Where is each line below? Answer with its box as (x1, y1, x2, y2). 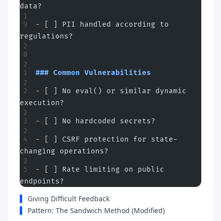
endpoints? (20, 177, 64, 185)
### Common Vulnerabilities (36, 69, 151, 77)
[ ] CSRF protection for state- (40, 135, 178, 144)
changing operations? (20, 147, 109, 155)
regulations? (20, 32, 73, 40)
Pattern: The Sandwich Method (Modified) (28, 206, 165, 215)
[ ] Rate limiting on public (40, 165, 164, 174)
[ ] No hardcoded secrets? (40, 117, 155, 125)
